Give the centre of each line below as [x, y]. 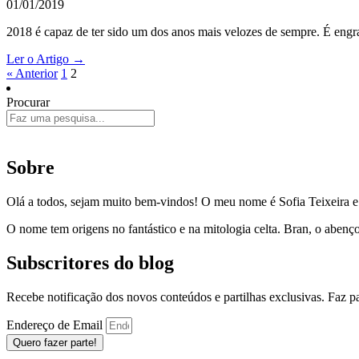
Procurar [28, 102]
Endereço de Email [56, 325]
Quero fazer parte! [55, 342]
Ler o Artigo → [46, 58]
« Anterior [32, 73]
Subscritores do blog [90, 262]
